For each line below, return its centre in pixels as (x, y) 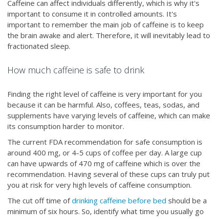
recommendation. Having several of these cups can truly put (109, 174)
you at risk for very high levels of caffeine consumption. (100, 185)
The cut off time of (40, 201)
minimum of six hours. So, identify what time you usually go (106, 211)
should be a (186, 201)
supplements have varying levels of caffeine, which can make (109, 116)
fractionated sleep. (40, 46)
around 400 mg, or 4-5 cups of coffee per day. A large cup (105, 153)
